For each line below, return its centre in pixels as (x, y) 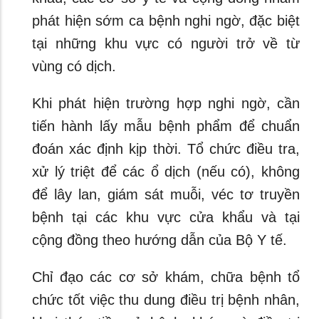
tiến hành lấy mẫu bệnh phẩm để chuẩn (166, 126)
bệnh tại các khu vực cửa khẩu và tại (166, 217)
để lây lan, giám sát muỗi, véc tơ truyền (166, 194)
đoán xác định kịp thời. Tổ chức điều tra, (166, 149)
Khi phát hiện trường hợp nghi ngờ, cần (166, 103)
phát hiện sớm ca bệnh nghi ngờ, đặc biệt (166, 21)
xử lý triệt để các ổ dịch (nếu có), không (166, 172)
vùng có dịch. (76, 66)
